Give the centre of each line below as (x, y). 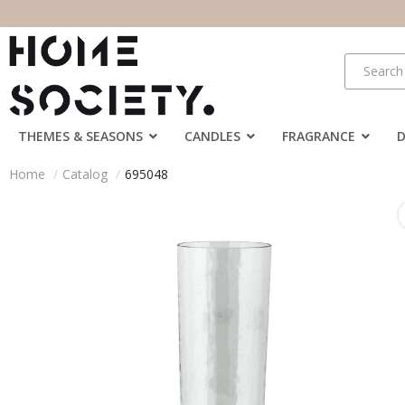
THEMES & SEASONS (80, 136)
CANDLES (212, 136)
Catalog (85, 174)
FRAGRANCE (319, 136)
